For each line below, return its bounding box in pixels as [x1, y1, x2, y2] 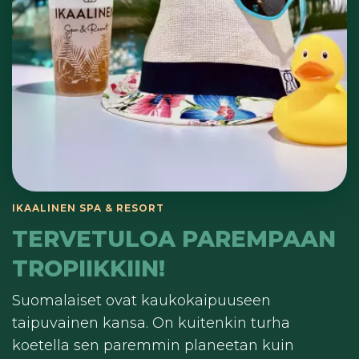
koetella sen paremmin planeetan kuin [12, 337, 294, 355]
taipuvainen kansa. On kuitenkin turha [12, 314, 290, 333]
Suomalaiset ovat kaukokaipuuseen [12, 292, 271, 310]
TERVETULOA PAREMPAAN [12, 225, 336, 253]
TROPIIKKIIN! [12, 255, 165, 283]
